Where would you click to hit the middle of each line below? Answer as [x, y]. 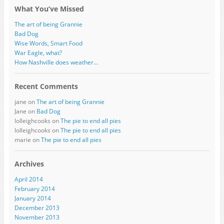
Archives [29, 164]
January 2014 [32, 198]
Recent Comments [46, 86]
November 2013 [37, 217]
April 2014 [28, 179]
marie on [27, 140]
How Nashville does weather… [56, 62]
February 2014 [34, 189]
